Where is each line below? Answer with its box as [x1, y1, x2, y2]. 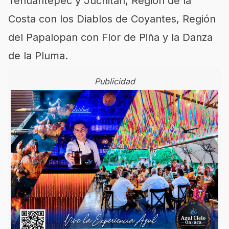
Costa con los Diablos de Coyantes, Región [8, 13, 216, 25]
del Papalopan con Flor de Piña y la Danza [8, 31, 213, 43]
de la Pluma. [8, 50, 68, 62]
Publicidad [94, 76, 135, 86]
